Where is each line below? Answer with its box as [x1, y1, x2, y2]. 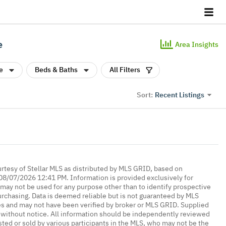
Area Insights [175, 39, 218, 49]
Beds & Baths [35, 65, 78, 74]
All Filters [109, 65, 140, 74]
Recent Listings [155, 90, 204, 99]
